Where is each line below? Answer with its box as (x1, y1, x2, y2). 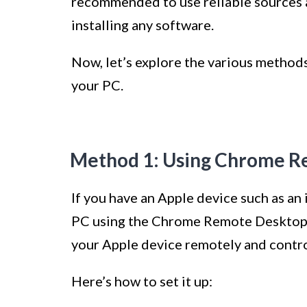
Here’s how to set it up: (71, 273, 212, 290)
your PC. (71, 77, 123, 94)
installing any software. (71, 16, 214, 34)
